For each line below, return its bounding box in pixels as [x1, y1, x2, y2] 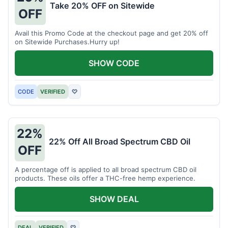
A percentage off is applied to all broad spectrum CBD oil [15, 165, 196, 174]
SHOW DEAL [89, 194, 139, 205]
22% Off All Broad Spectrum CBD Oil [49, 136, 190, 147]
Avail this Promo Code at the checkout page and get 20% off [15, 29, 208, 37]
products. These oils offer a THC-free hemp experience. [15, 174, 195, 182]
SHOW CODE [89, 58, 139, 68]
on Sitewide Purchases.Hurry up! [15, 38, 120, 46]
